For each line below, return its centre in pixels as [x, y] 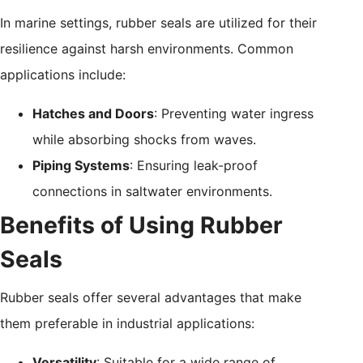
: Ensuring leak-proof [194, 166]
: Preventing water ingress [234, 114]
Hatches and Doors [93, 114]
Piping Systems [81, 166]
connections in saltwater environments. [152, 192]
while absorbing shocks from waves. [144, 140]
